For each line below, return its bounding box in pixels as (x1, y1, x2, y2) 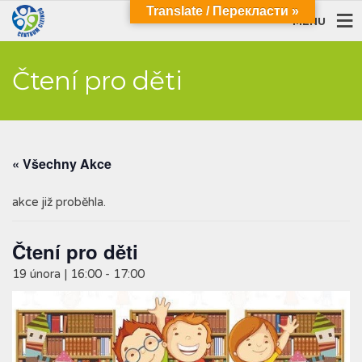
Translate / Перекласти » (146, 4, 299, 18)
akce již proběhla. (12, 195, 106, 209)
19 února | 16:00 (12, 267, 102, 281)
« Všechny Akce (12, 154, 112, 173)
